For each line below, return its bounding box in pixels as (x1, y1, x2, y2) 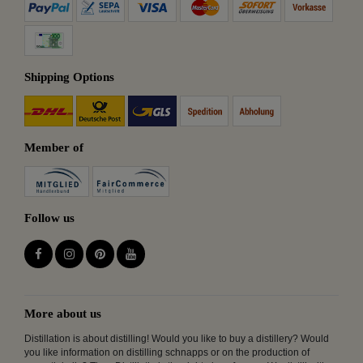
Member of (24, 141, 83, 155)
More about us (24, 306, 101, 320)
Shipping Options (24, 70, 114, 84)
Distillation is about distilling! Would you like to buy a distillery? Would (24, 332, 329, 344)
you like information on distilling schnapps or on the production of (24, 346, 310, 358)
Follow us (24, 211, 75, 225)
